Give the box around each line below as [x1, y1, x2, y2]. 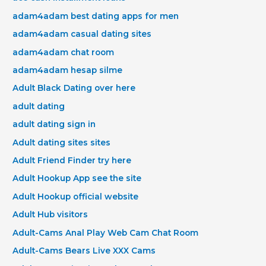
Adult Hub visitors [12, 210, 88, 220]
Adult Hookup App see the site [12, 173, 142, 183]
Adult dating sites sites [12, 137, 111, 147]
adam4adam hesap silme [12, 65, 123, 75]
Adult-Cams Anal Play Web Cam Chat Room [12, 227, 199, 237]
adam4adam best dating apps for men [12, 11, 179, 21]
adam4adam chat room [12, 47, 115, 57]
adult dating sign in [12, 119, 96, 129]
